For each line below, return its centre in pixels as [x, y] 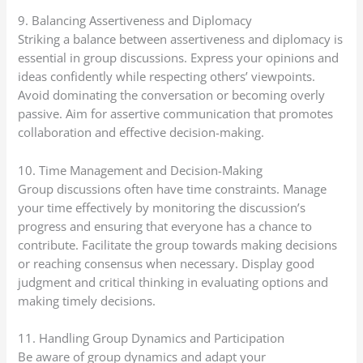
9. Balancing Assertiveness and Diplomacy [135, 21]
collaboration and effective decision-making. [141, 132]
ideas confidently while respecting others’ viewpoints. [167, 77]
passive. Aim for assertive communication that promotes [176, 114]
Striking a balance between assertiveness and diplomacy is [181, 39]
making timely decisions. [87, 300]
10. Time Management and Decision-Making [141, 170]
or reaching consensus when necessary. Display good [167, 263]
